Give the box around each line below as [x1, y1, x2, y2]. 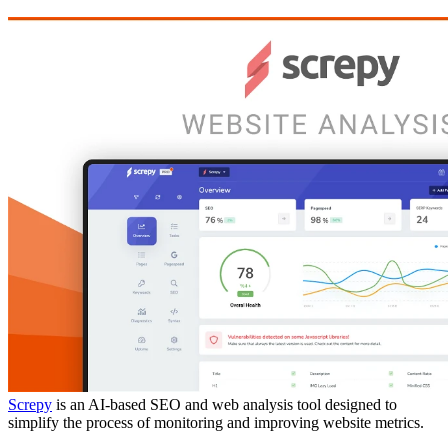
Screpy [8, 395, 52, 413]
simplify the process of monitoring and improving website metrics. [8, 413, 424, 431]
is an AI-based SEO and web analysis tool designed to [52, 395, 397, 413]
